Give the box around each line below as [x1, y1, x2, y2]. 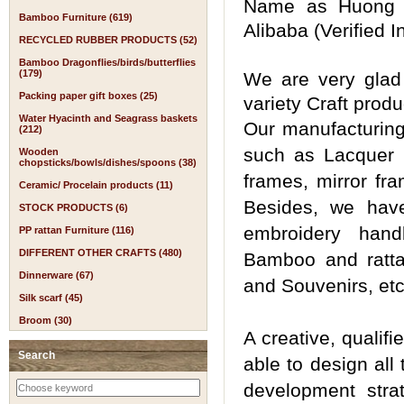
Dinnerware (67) [19, 270, 94, 280]
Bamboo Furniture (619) [19, 12, 133, 23]
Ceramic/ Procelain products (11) [19, 179, 173, 190]
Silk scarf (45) [19, 292, 83, 303]
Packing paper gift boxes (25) [19, 90, 158, 101]
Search [18, 349, 55, 362]
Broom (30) [19, 315, 72, 326]
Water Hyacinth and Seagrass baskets [19, 113, 197, 124]
